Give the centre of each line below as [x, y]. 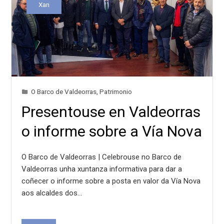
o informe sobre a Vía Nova [112, 131]
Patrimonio [116, 91]
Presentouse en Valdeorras [111, 111]
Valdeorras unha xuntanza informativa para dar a [102, 169]
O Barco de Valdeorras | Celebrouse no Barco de [102, 157]
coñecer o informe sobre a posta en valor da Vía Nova [111, 181]
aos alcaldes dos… [52, 193]
